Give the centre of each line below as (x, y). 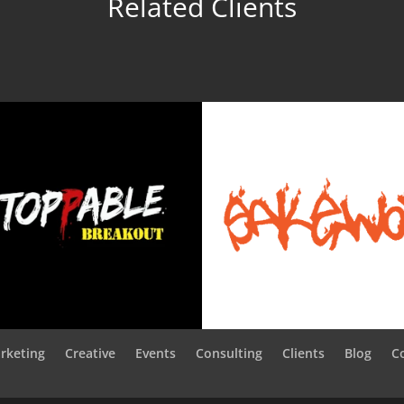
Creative (91, 353)
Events (156, 353)
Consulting (230, 353)
